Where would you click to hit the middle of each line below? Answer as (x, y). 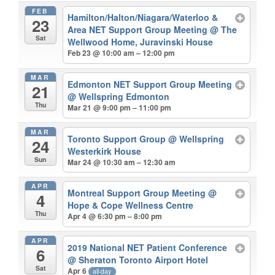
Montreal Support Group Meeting (138, 193)
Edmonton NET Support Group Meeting (150, 84)
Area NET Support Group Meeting (139, 30)
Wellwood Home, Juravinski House (141, 42)
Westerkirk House (105, 151)
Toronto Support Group (118, 138)
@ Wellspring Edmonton (119, 96)
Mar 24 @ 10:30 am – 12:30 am (122, 162)
